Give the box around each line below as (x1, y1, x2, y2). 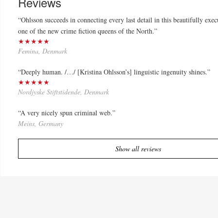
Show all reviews (115, 144, 161, 154)
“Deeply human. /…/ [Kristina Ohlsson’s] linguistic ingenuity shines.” (18, 67, 211, 77)
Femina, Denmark (18, 46, 68, 56)
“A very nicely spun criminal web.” (18, 108, 116, 118)
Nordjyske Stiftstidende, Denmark (18, 87, 109, 97)
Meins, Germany (18, 119, 64, 128)
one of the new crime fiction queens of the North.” (18, 26, 158, 36)
